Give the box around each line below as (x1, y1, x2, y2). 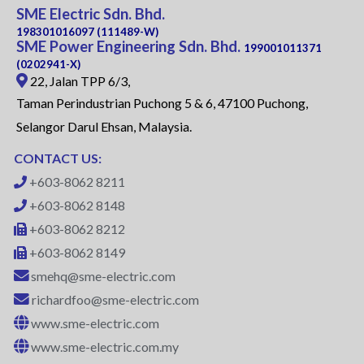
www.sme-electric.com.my (31, 339, 179, 355)
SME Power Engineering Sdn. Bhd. (16, 37, 240, 56)
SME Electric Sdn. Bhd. (16, 5, 165, 24)
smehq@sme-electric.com (31, 268, 175, 284)
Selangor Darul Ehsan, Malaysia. (16, 119, 192, 135)
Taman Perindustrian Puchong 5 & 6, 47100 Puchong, (16, 95, 308, 111)
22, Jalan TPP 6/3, (28, 73, 130, 89)
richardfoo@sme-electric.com (32, 292, 199, 308)
